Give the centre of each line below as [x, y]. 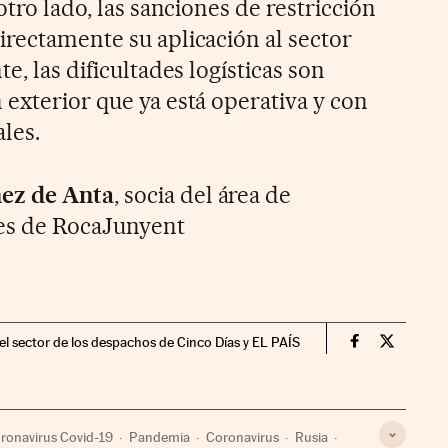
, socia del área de [202, 195]
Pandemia [160, 437]
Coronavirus [243, 437]
